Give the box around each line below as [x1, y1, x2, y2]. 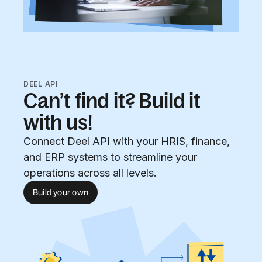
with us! [23, 111, 92, 135]
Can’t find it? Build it [23, 89, 201, 113]
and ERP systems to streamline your [23, 151, 197, 163]
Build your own [33, 187, 88, 197]
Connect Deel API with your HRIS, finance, [23, 135, 230, 147]
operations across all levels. [23, 167, 157, 179]
